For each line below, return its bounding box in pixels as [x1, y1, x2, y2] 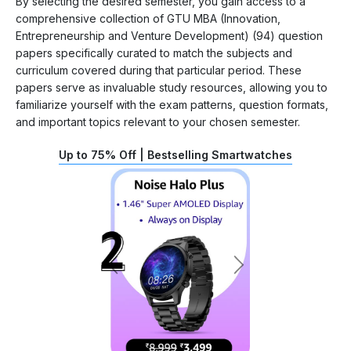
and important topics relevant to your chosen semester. [16, 114, 300, 128]
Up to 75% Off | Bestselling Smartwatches [59, 147, 292, 161]
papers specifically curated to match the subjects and [16, 45, 292, 60]
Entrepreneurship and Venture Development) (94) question [16, 28, 323, 42]
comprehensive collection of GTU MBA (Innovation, [16, 11, 280, 25]
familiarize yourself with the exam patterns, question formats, [16, 97, 328, 111]
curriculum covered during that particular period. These [16, 63, 302, 77]
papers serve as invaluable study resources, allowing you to [16, 80, 327, 94]
